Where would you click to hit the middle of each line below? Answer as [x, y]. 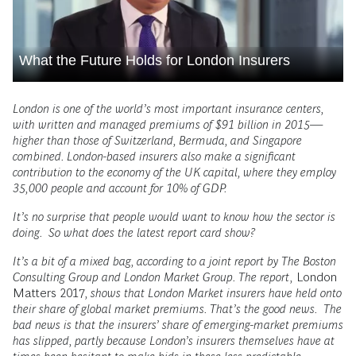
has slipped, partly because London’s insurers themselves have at [174, 341]
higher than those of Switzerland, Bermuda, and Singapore [157, 140]
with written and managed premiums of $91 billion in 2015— [168, 124]
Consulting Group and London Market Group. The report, [153, 277]
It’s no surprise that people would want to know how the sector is [174, 217]
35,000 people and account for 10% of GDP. [120, 188]
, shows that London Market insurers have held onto [213, 293]
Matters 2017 [49, 293]
